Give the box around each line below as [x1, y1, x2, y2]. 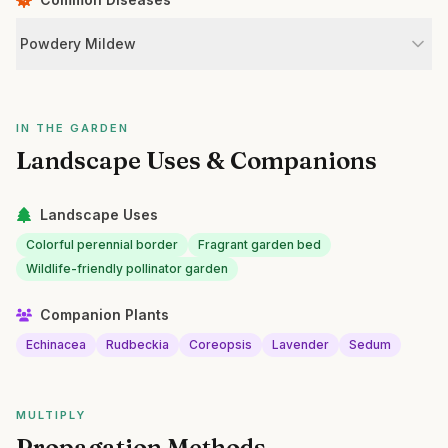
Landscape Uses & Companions [16, 146, 377, 175]
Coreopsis [189, 337, 252, 352]
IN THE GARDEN [16, 121, 129, 135]
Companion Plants [40, 306, 169, 323]
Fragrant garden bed [198, 237, 321, 252]
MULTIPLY [16, 408, 86, 422]
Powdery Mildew [20, 35, 136, 52]
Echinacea [26, 337, 86, 352]
